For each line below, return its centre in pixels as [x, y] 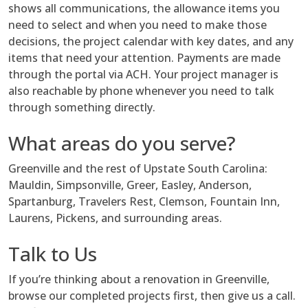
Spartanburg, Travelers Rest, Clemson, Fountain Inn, [144, 202]
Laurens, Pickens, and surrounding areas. [115, 218]
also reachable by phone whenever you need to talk [141, 91]
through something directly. [82, 108]
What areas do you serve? [122, 143]
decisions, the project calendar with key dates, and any [151, 42]
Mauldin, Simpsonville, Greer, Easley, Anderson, [130, 185]
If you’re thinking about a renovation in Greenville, [139, 279]
